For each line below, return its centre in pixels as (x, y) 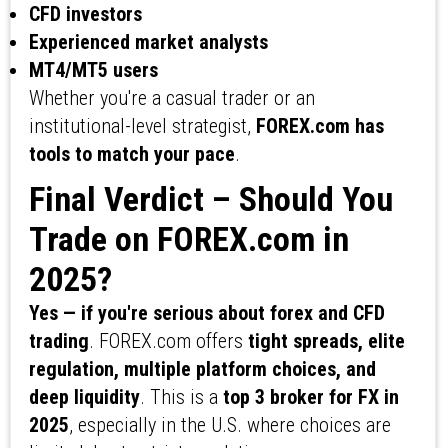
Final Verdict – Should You (210, 199)
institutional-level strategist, (142, 126)
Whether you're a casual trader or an (171, 98)
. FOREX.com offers (168, 341)
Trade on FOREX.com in (188, 239)
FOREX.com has (319, 126)
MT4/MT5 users (93, 70)
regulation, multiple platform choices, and (202, 369)
